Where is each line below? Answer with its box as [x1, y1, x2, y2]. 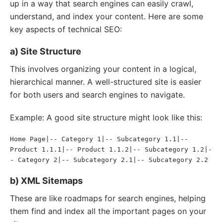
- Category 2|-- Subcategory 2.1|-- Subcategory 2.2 [10, 156, 208, 164]
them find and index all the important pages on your [10, 206, 206, 216]
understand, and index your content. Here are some [10, 11, 203, 21]
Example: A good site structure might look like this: [10, 112, 202, 122]
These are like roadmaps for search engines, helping [10, 193, 206, 203]
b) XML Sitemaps [10, 175, 83, 186]
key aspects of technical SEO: [10, 24, 122, 34]
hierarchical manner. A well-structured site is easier [10, 77, 201, 87]
